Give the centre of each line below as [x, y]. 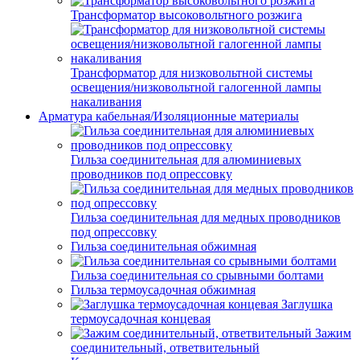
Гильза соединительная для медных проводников [206, 217]
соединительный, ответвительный [165, 348]
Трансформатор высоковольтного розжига [186, 15]
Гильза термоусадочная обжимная [163, 290]
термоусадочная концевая [141, 319]
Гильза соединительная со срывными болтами [197, 275]
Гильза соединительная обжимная [164, 246]
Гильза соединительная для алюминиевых [186, 160]
